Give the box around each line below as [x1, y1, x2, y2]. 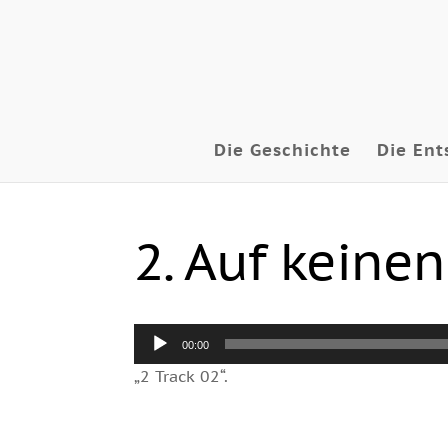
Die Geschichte [213, 139, 351, 161]
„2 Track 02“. [134, 366, 229, 386]
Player [133, 349, 183, 369]
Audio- [133, 325, 185, 345]
